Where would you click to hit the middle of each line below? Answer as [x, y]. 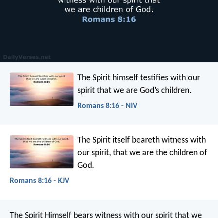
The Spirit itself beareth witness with [142, 141]
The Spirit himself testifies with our [139, 78]
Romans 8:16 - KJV [39, 181]
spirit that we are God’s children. [135, 91]
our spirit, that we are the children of [143, 153]
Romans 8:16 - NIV [108, 106]
